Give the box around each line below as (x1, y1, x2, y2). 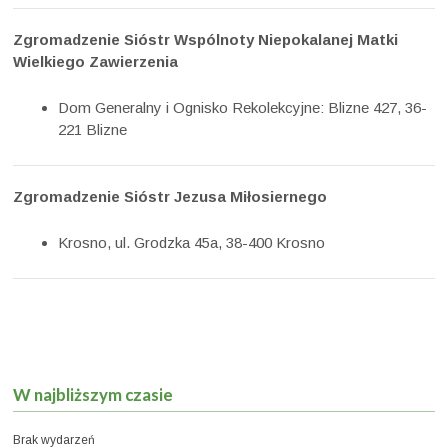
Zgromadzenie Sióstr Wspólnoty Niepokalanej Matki (13, 30, 399, 48)
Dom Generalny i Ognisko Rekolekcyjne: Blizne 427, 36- (58, 99, 428, 117)
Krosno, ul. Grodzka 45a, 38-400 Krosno (58, 234, 326, 252)
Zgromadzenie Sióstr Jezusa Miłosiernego (13, 188, 328, 206)
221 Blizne (58, 121, 128, 139)
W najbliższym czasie (13, 384, 174, 406)
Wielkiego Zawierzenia (13, 52, 179, 70)
